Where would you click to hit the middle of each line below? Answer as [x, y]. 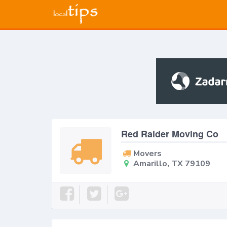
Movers [147, 154]
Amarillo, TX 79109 [172, 164]
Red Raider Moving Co [170, 134]
